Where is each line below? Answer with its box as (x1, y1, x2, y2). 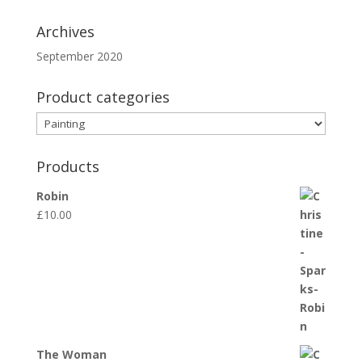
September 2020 (36, 48, 123, 64)
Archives (36, 22, 95, 41)
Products (36, 157, 99, 176)
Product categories (36, 87, 170, 107)
